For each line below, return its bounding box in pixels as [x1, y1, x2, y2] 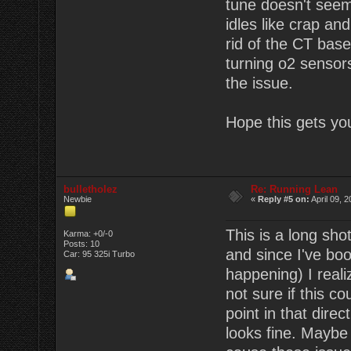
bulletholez [63, 183, 118, 196]
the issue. [225, 74, 293, 92]
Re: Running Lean [251, 183, 338, 196]
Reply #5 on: [258, 194, 310, 204]
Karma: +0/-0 [63, 229, 114, 239]
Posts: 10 [63, 239, 100, 249]
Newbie [63, 194, 92, 204]
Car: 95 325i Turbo [63, 249, 136, 259]
